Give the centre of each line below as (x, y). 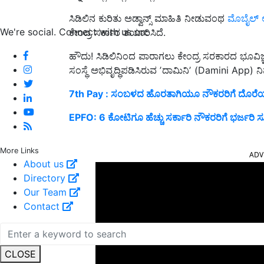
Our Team (47, 192)
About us (45, 164)
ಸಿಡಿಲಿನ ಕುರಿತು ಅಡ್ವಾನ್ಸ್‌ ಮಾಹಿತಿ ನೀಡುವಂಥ (148, 19)
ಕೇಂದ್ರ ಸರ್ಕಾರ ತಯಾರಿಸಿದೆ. (117, 33)
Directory (46, 178)
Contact (43, 206)
